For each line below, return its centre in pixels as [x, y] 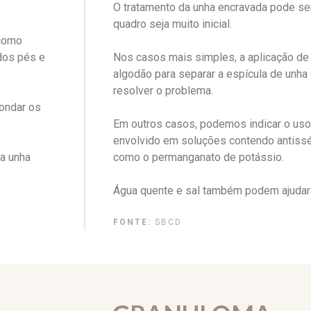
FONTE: [132, 222]
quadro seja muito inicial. [173, 24]
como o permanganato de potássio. [199, 157]
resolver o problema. [163, 90]
